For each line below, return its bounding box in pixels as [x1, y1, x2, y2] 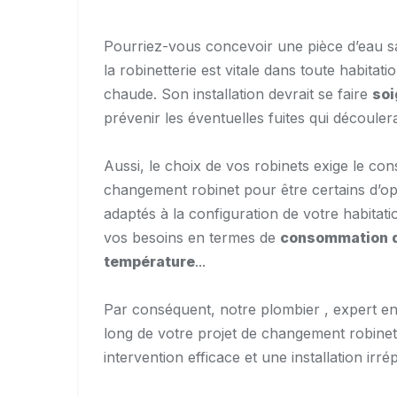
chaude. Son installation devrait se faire [104, 85, 372, 104]
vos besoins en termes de [104, 229, 280, 247]
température [104, 253, 195, 271]
